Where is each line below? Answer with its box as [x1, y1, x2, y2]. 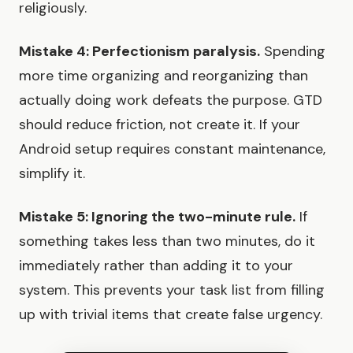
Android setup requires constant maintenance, [19, 139, 325, 159]
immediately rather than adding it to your [19, 256, 293, 276]
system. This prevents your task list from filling [19, 281, 325, 300]
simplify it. [19, 164, 85, 184]
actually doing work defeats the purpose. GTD [19, 91, 322, 110]
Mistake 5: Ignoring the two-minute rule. [19, 207, 295, 227]
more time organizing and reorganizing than [19, 66, 308, 86]
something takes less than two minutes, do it [19, 232, 315, 251]
